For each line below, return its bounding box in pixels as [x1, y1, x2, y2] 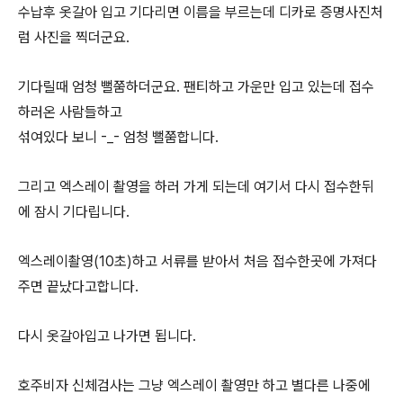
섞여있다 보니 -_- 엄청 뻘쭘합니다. [18, 129, 219, 146]
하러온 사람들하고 [18, 103, 122, 121]
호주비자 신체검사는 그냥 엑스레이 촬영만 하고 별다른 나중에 [18, 377, 371, 394]
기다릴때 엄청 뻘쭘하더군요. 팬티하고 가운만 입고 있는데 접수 [18, 78, 374, 95]
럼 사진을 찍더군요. [18, 29, 130, 46]
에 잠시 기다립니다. [18, 203, 130, 220]
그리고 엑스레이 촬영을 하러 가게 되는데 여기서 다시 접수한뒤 [18, 178, 374, 195]
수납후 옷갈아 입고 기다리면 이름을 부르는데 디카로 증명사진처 [18, 4, 383, 21]
